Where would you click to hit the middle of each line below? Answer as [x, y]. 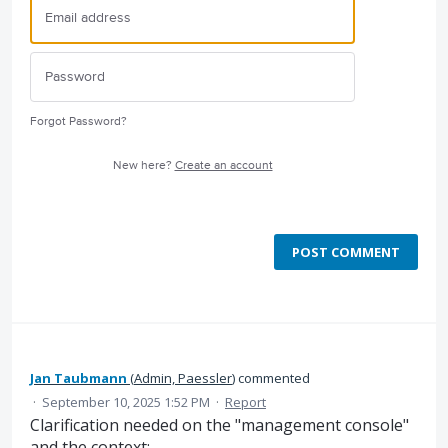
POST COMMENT [346, 252]
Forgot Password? [78, 122]
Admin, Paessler [183, 378]
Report [245, 402]
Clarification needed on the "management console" [219, 425]
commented [272, 378]
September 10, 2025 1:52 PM [126, 402]
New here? [143, 166]
